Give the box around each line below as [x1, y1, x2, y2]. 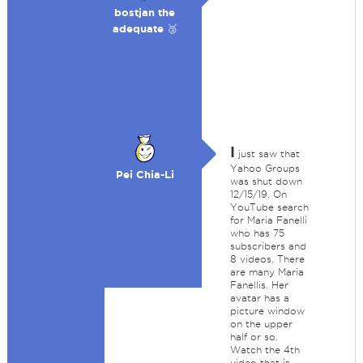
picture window [229, 305, 305, 316]
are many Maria [229, 267, 304, 277]
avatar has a [229, 293, 289, 303]
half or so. [229, 331, 278, 342]
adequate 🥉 [112, 23, 177, 35]
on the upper [229, 318, 293, 329]
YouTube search [229, 202, 309, 212]
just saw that [234, 148, 300, 159]
